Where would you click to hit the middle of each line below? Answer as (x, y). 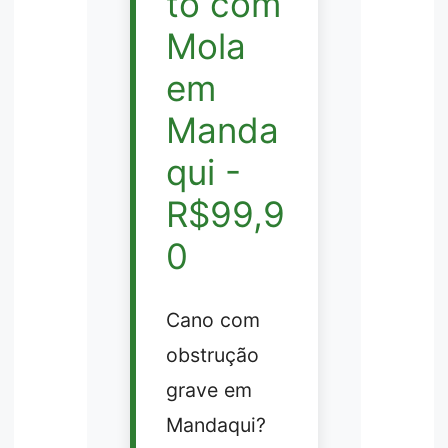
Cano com (212, 319)
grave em (208, 389)
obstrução (212, 354)
